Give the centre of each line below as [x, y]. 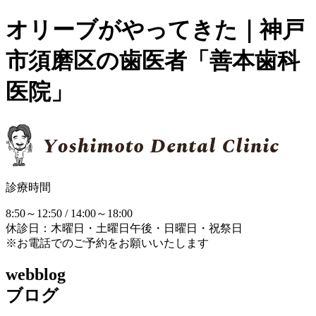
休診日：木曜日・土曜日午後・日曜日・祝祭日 [124, 228]
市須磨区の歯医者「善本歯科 [153, 61]
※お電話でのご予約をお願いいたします [107, 243]
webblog [36, 274]
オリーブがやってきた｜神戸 [155, 30]
